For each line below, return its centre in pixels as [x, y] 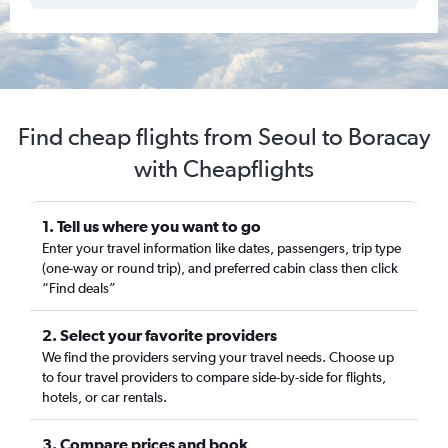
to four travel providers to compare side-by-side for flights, [214, 377]
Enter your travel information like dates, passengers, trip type [221, 248]
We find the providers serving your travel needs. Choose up [218, 357]
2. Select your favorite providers [159, 335]
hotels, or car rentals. [104, 397]
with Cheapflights [224, 168]
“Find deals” [79, 288]
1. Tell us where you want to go [151, 226]
